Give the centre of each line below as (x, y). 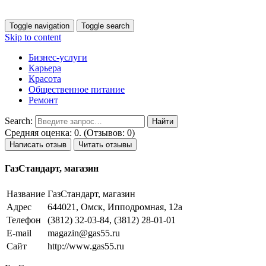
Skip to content (33, 37)
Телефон (24, 220)
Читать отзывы (105, 145)
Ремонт (43, 100)
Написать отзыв (38, 145)
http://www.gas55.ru (86, 246)
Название (26, 194)
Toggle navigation (39, 26)
